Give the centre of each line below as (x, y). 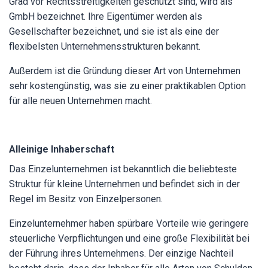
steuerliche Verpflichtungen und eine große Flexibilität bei (129, 238)
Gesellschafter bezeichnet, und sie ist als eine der (114, 31)
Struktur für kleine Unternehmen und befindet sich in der (124, 184)
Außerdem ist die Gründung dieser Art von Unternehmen (125, 71)
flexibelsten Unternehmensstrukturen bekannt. (106, 46)
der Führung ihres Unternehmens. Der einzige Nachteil (121, 253)
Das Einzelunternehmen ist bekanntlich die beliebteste (123, 169)
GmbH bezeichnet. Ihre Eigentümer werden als (106, 16)
